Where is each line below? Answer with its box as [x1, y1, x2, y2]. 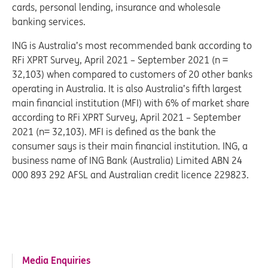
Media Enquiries [22, 254, 91, 266]
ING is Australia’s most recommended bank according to [12, 39, 252, 51]
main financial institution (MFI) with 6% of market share [12, 97, 249, 109]
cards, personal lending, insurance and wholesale [12, 1, 221, 13]
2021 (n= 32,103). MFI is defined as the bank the [12, 126, 216, 138]
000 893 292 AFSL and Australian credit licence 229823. [12, 169, 249, 181]
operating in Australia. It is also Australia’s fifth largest [12, 83, 242, 95]
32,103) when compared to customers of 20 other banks [12, 68, 252, 80]
